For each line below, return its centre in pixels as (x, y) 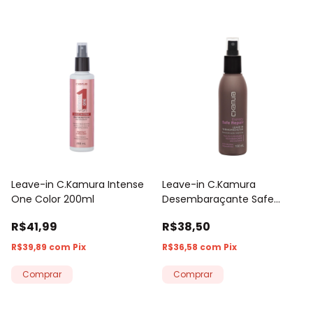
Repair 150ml (192, 213)
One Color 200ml (53, 199)
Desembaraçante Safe (218, 199)
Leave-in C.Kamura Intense (78, 184)
